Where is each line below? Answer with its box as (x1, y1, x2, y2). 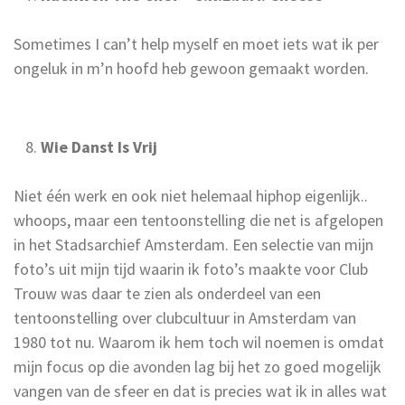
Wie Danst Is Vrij (41, 136, 157, 157)
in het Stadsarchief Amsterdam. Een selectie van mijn (14, 233, 373, 255)
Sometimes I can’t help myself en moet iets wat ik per (14, 33, 379, 54)
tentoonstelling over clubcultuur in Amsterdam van (14, 306, 356, 328)
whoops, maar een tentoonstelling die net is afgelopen (14, 209, 383, 231)
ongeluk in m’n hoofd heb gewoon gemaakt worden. (14, 57, 372, 79)
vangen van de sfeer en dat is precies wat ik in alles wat (14, 380, 387, 401)
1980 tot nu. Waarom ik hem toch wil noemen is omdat (14, 331, 384, 353)
